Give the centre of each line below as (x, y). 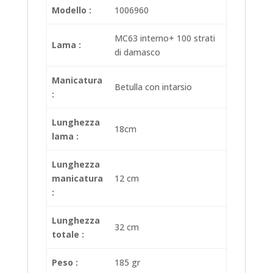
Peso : (65, 262)
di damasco (137, 52)
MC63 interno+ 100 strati (165, 38)
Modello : (72, 10)
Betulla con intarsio (153, 87)
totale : (68, 234)
